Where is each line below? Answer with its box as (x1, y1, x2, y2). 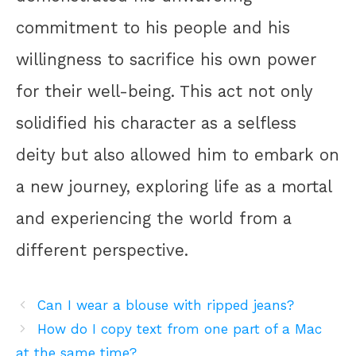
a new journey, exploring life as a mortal (16, 177, 331, 197)
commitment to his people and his (16, 18, 290, 38)
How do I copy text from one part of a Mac (37, 321, 323, 338)
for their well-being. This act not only (16, 82, 312, 102)
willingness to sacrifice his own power (16, 50, 316, 70)
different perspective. (16, 241, 188, 261)
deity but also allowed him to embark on (16, 145, 339, 165)
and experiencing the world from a (16, 209, 292, 229)
